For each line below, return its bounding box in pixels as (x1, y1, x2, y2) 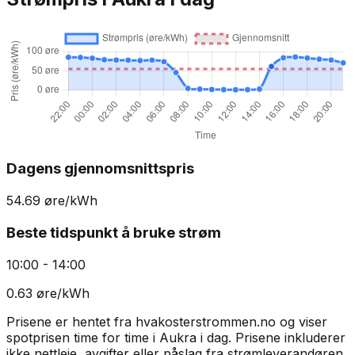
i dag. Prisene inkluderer (197, 329, 345, 345)
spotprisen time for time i (6, 329, 159, 345)
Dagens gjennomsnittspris (6, 159, 194, 178)
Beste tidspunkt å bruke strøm (6, 223, 221, 242)
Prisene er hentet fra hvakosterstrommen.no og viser (6, 313, 327, 330)
